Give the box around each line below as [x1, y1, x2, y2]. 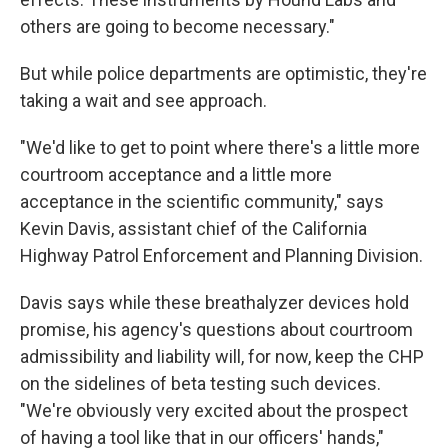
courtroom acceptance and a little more [20, 164, 332, 185]
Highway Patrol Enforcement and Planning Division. [20, 245, 423, 266]
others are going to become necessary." [20, 16, 335, 37]
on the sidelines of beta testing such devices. [20, 373, 381, 394]
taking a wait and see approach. [20, 90, 267, 111]
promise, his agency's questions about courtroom [20, 319, 413, 340]
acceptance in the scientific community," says [20, 191, 384, 212]
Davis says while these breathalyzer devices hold [20, 292, 409, 313]
